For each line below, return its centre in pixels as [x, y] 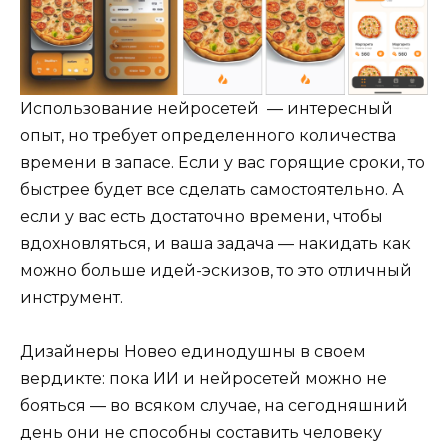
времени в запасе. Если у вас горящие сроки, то [222, 162]
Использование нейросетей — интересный [206, 108]
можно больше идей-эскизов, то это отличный [216, 270]
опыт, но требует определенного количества [208, 135]
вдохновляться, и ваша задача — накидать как [215, 243]
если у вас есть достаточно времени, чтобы [201, 216]
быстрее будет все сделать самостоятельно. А [212, 189]
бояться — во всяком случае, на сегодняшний [214, 405]
